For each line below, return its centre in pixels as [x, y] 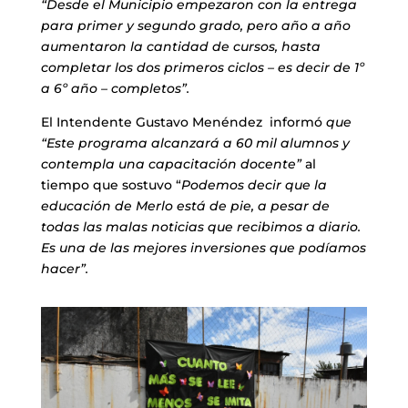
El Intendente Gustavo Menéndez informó [183, 122]
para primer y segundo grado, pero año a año [195, 25]
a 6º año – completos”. [115, 88]
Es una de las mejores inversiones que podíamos [203, 247]
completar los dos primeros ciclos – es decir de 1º [202, 67]
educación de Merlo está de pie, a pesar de [185, 205]
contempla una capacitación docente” [171, 163]
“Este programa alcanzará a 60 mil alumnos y [195, 143]
